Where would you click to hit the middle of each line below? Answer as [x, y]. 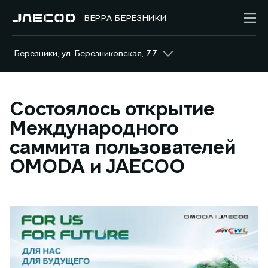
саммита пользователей [123, 148]
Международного [94, 129]
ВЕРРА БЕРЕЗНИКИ [126, 18]
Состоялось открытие [112, 110]
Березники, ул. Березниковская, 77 [86, 54]
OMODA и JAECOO [97, 167]
